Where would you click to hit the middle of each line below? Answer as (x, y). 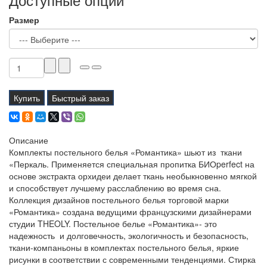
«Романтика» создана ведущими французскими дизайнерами (130, 212)
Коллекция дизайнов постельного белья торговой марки (119, 200)
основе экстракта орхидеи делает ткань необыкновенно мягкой (133, 176)
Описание (29, 140)
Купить (27, 98)
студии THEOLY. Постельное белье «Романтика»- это (113, 224)
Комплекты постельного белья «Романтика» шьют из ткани (125, 152)
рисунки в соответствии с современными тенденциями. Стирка (132, 260)
